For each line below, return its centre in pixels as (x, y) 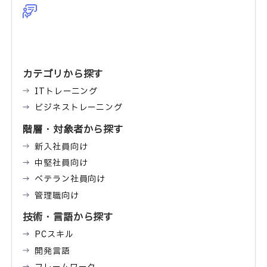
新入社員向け (61, 147)
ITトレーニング (66, 92)
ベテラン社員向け (70, 179)
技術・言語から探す (68, 218)
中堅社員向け (61, 163)
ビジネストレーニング (79, 108)
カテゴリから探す (63, 74)
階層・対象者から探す (73, 130)
